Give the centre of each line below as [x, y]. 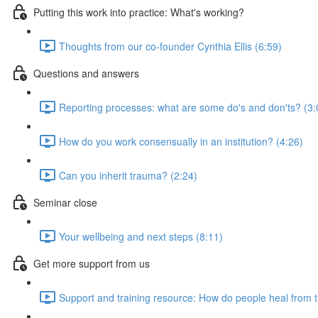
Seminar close [65, 202]
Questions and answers [86, 73]
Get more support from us [92, 263]
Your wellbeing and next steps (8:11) [141, 236]
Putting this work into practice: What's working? [139, 12]
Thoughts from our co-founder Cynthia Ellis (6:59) [170, 46]
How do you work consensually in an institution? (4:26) [181, 141]
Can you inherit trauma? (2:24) [128, 175]
